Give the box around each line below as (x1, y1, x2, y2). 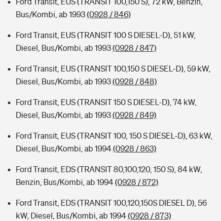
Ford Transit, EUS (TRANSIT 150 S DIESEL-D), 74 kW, (16, 98, 197, 107)
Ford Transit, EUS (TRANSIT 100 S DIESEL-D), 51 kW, (16, 31, 196, 39)
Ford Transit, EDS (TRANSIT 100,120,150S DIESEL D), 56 (16, 198, 207, 207)
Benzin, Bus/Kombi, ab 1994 (16, 178, 115, 186)
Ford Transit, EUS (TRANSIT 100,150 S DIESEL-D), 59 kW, (16, 64, 211, 73)
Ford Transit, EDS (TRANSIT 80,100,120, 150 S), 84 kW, (16, 165, 202, 174)
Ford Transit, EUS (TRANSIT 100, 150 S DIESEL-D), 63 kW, (16, 131, 213, 140)
